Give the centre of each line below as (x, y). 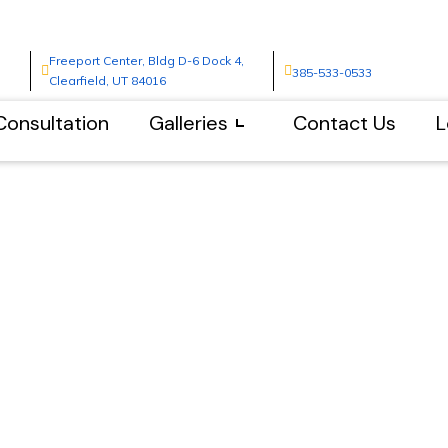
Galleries (188, 123)
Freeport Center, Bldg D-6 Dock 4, (147, 60)
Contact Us (344, 123)
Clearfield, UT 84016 (108, 80)
